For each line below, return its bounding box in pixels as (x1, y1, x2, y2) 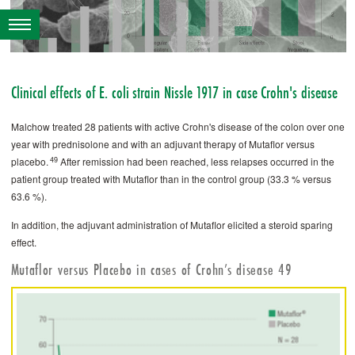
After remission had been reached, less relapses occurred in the (57, 155, 334, 168)
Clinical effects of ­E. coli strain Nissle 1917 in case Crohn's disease (10, 84, 338, 101)
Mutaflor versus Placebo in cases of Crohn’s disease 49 (10, 262, 292, 278)
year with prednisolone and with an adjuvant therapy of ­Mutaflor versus (10, 137, 315, 151)
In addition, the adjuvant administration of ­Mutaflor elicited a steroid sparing (10, 217, 333, 231)
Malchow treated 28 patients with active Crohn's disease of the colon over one (10, 120, 345, 133)
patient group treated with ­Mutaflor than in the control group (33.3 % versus (10, 172, 331, 185)
